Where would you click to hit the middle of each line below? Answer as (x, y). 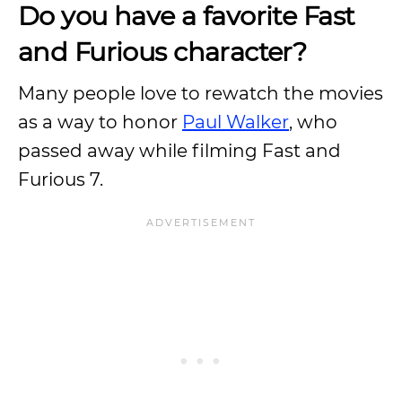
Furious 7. (61, 179)
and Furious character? (162, 52)
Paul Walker (236, 122)
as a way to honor (100, 122)
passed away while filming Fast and (179, 151)
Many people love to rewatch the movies (201, 93)
